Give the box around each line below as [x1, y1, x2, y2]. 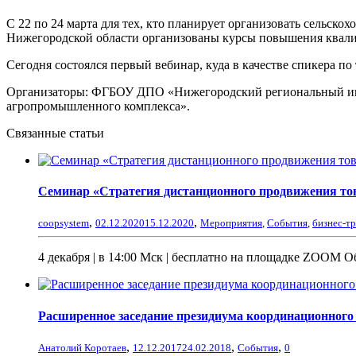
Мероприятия [200, 217, 262, 230]
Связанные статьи [6, 126, 104, 140]
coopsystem [38, 217, 89, 230]
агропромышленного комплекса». [6, 99, 190, 113]
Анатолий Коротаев [38, 341, 126, 354]
